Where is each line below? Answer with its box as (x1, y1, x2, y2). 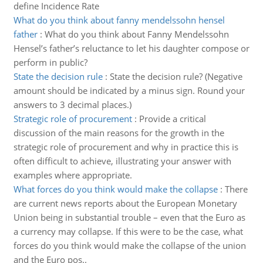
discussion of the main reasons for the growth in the (13, 127, 224, 139)
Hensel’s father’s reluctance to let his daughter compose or (13, 42, 249, 54)
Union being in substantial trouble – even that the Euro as (13, 211, 245, 223)
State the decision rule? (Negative (109, 70, 242, 82)
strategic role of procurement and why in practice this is (13, 141, 238, 153)
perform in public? (13, 56, 87, 68)
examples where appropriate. (13, 169, 132, 181)
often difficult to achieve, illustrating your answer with (13, 155, 231, 167)
